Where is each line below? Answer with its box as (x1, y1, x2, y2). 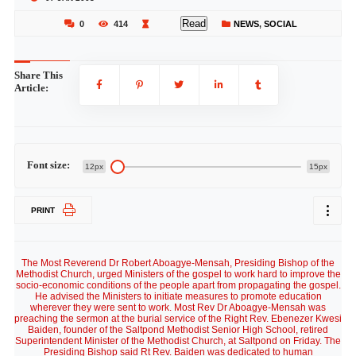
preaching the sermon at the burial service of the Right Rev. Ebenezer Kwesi (14, 313, 342, 324)
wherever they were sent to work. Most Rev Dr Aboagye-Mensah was (30, 302, 326, 313)
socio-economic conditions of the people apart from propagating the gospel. (15, 280, 341, 291)
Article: (14, 82, 48, 94)
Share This (14, 69, 63, 81)
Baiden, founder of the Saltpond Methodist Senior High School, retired (28, 324, 328, 335)
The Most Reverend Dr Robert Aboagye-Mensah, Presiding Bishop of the (21, 257, 335, 269)
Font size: (26, 159, 70, 171)
